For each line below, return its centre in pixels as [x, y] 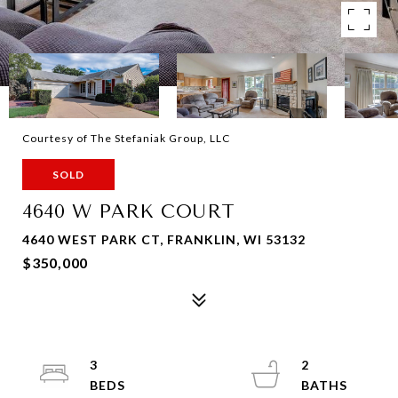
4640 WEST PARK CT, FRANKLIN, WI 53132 [164, 239]
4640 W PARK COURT [129, 211]
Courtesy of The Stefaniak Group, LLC [126, 138]
